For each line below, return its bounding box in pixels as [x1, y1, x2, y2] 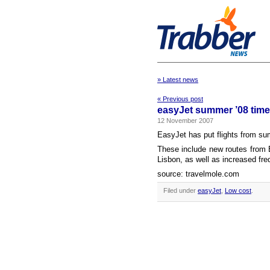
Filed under [163, 187, 198, 194]
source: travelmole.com [157, 169, 239, 178]
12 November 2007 [157, 117, 213, 124]
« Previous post [157, 95, 203, 102]
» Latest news [157, 76, 198, 83]
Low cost [225, 187, 251, 194]
